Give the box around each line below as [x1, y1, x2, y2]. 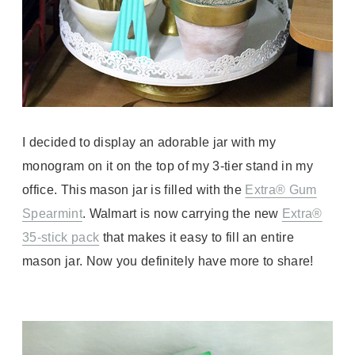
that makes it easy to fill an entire [102, 231, 295, 244]
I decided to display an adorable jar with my [22, 136, 277, 149]
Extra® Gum [245, 183, 317, 197]
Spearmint [22, 207, 82, 220]
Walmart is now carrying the [89, 207, 254, 220]
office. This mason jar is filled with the [22, 183, 246, 197]
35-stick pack [22, 231, 100, 244]
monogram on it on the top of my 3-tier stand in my [22, 159, 314, 173]
